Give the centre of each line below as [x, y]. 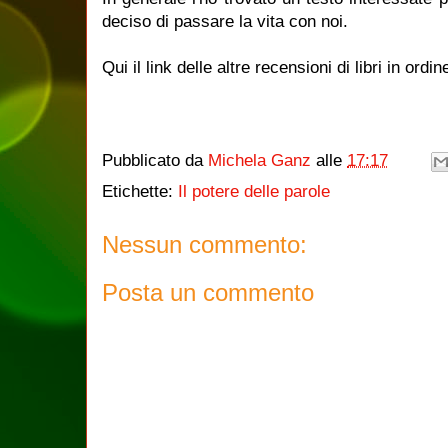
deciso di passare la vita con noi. [225, 21]
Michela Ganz [259, 161]
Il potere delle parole [254, 191]
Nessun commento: [204, 244]
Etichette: [140, 191]
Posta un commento [208, 292]
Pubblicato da [155, 161]
